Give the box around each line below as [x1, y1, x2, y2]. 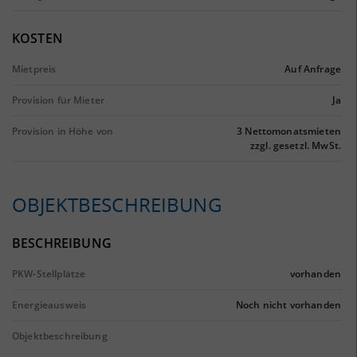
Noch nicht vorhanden [236, 298, 341, 312]
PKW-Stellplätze [12, 267, 86, 280]
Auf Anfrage [284, 62, 341, 76]
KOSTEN [12, 29, 63, 47]
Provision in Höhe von [12, 124, 114, 138]
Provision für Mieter [12, 93, 104, 107]
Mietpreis [12, 62, 57, 76]
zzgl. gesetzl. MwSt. [249, 139, 341, 152]
